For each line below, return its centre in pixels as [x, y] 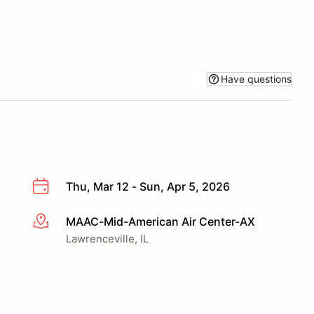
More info [57, 222]
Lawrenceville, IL [107, 238]
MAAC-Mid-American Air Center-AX [161, 221]
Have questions [256, 78]
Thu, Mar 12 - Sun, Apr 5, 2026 [148, 186]
